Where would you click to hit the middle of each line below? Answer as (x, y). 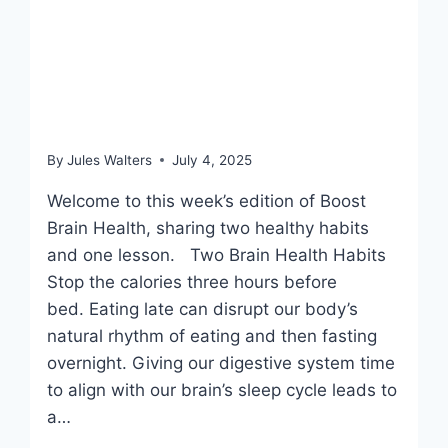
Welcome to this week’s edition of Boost (207, 200)
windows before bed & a (212, 73)
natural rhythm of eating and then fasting (212, 335)
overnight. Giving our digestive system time (221, 362)
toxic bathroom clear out (214, 115)
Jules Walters (110, 159)
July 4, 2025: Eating (183, 31)
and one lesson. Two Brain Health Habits (217, 254)
